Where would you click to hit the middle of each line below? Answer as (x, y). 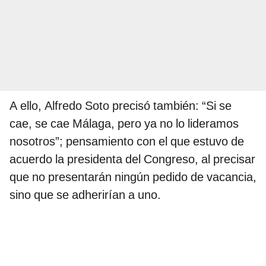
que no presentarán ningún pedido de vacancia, (133, 177)
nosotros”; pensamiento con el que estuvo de (127, 142)
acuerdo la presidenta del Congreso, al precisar (132, 159)
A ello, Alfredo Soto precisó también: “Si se (121, 106)
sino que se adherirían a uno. (85, 195)
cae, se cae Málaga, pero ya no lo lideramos (124, 124)
